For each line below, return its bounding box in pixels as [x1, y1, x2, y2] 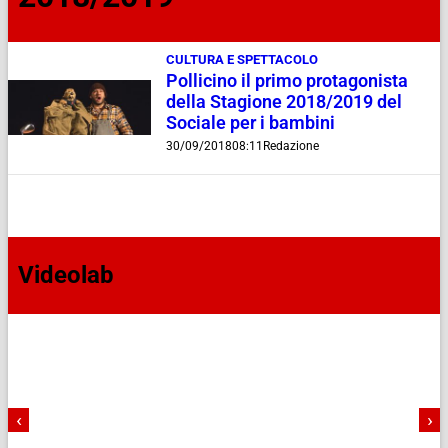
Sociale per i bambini [165, 112, 335, 133]
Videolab [18, 261, 114, 290]
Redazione [262, 138, 319, 153]
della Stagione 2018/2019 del [165, 91, 402, 112]
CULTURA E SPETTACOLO [165, 51, 318, 67]
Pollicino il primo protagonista [165, 70, 408, 91]
